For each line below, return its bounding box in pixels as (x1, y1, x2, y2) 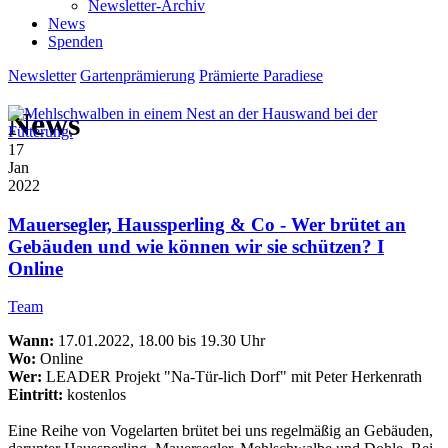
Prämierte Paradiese (199, 67, 323, 84)
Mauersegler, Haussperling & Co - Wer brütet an (8, 213, 406, 235)
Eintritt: (8, 386, 67, 404)
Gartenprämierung (80, 67, 195, 84)
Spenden (48, 33, 103, 50)
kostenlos (67, 386, 126, 404)
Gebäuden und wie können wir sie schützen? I (8, 235, 384, 257)
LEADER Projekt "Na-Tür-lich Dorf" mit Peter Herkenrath (46, 368, 422, 386)
